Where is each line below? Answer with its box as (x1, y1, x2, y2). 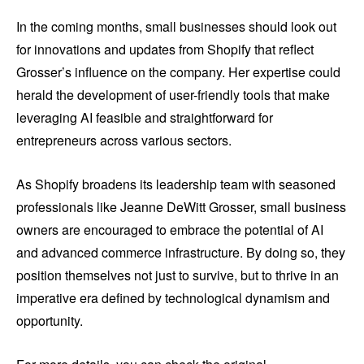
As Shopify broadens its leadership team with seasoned (16, 175, 336, 194)
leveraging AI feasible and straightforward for (16, 108, 273, 128)
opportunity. (16, 311, 83, 331)
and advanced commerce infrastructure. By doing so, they (16, 243, 345, 262)
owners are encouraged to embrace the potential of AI (16, 220, 323, 240)
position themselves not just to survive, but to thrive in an (16, 266, 339, 285)
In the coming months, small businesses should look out (16, 17, 336, 37)
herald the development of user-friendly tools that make (16, 85, 330, 105)
